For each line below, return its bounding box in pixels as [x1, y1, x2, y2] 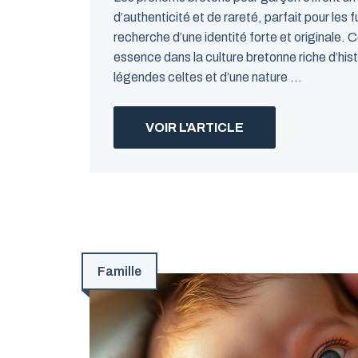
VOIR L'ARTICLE [145, 121, 244, 134]
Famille [97, 265, 141, 278]
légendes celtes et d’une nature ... [113, 70, 302, 84]
